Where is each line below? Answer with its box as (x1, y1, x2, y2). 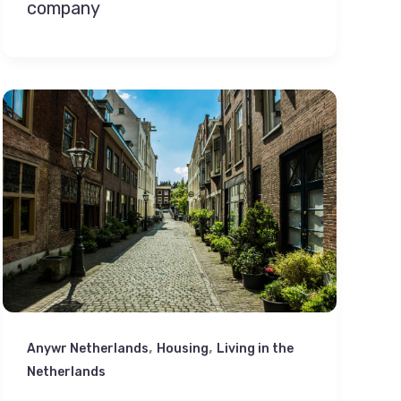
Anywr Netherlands (26, 341, 149, 357)
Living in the (216, 341, 294, 357)
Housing (156, 341, 209, 357)
